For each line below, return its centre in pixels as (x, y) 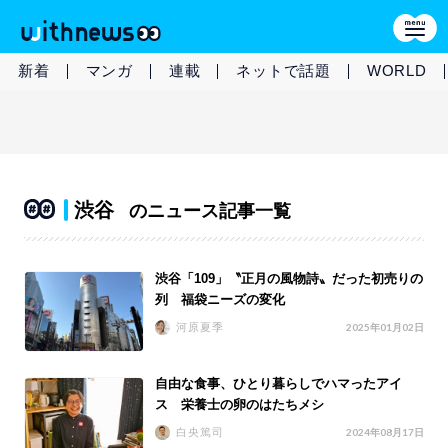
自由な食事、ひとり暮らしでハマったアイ (279, 384)
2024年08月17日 (385, 432)
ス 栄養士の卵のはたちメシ (240, 405)
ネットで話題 (283, 70)
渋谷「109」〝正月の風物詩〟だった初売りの (289, 278)
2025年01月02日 (385, 326)
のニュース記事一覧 (209, 211)
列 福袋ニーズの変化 (220, 299)
